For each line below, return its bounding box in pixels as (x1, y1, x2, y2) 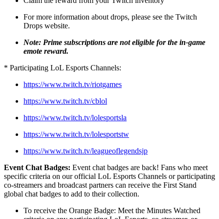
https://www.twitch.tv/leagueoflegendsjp (23, 147, 148, 155)
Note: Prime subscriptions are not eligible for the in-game (23, 38, 205, 46)
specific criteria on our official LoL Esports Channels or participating (4, 172, 215, 180)
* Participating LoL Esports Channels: (4, 64, 121, 72)
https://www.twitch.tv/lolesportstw (23, 130, 129, 138)
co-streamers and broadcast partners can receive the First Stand (4, 181, 197, 189)
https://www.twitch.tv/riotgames (23, 80, 122, 88)
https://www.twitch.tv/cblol (23, 97, 107, 105)
